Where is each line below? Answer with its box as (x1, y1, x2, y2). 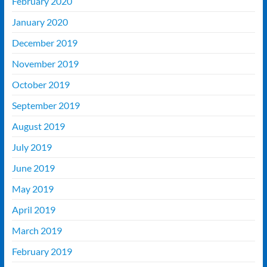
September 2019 (11, 100, 80, 111)
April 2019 (11, 204, 55, 216)
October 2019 (11, 79, 70, 91)
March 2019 (11, 225, 62, 237)
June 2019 (11, 162, 55, 174)
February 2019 (11, 246, 72, 257)
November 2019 (11, 58, 79, 70)
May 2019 (11, 183, 54, 195)
